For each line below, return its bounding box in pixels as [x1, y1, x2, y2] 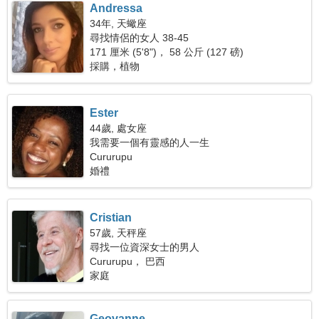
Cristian [90, 211, 132, 224]
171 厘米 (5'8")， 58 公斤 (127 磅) [90, 46, 244, 58]
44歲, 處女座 [90, 122, 147, 134]
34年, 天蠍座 [90, 18, 147, 29]
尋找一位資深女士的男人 [90, 241, 200, 253]
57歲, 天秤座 [90, 227, 147, 239]
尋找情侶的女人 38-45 [90, 32, 189, 43]
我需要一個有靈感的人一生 [90, 137, 210, 148]
